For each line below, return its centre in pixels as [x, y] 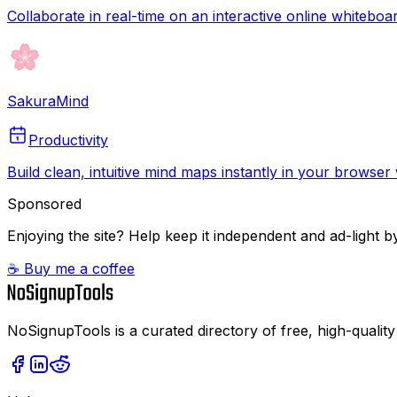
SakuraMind [48, 101]
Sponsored [44, 203]
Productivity [68, 140]
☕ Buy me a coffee [71, 268]
